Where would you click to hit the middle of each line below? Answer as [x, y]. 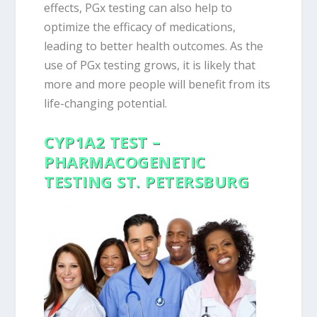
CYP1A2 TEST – [102, 141]
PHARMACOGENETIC [125, 161]
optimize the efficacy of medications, [140, 27]
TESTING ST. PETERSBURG [147, 181]
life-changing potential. [106, 104]
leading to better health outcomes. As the [154, 46]
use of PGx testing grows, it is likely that [150, 65]
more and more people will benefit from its [157, 85]
